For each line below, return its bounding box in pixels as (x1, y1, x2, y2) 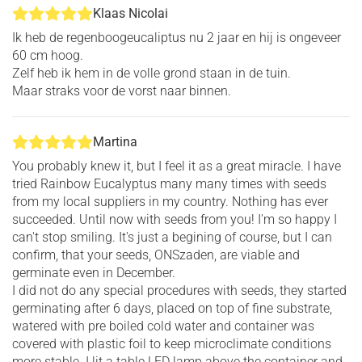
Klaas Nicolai (93, 5, 168, 21)
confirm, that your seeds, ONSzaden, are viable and (12, 246, 300, 263)
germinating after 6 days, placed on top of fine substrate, (12, 300, 332, 316)
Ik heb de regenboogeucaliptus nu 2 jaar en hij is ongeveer (12, 29, 341, 45)
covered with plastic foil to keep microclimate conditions (12, 335, 331, 351)
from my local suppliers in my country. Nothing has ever (12, 193, 328, 209)
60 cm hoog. (12, 47, 83, 63)
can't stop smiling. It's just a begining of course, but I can (12, 229, 332, 245)
